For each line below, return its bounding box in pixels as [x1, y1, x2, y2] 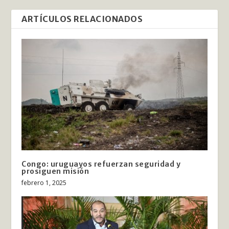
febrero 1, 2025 [21, 178, 67, 187]
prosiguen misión [21, 166, 89, 176]
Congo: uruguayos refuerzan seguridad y [21, 159, 181, 169]
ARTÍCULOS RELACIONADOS [21, 13, 143, 24]
